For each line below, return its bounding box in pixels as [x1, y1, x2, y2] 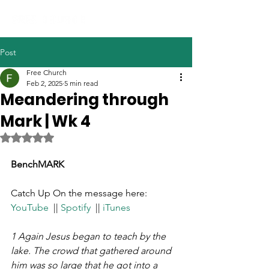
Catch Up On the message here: [11, 187, 150, 199]
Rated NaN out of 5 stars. [26, 131, 121, 143]
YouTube [11, 202, 49, 213]
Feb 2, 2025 [26, 79, 62, 88]
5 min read [64, 79, 98, 88]
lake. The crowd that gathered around [11, 245, 174, 256]
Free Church [26, 68, 67, 77]
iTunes [103, 202, 130, 213]
